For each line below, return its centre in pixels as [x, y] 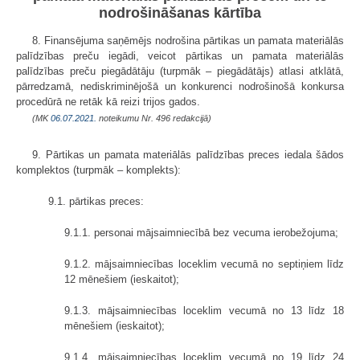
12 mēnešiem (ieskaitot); [122, 280]
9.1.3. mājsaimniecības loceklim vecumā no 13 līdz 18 [204, 311]
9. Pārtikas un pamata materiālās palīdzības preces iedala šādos [188, 155]
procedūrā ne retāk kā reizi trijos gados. [108, 102]
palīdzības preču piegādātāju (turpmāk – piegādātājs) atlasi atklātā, [180, 72]
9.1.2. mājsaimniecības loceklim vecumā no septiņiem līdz [204, 264]
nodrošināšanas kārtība [180, 13]
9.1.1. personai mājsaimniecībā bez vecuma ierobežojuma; [201, 233]
